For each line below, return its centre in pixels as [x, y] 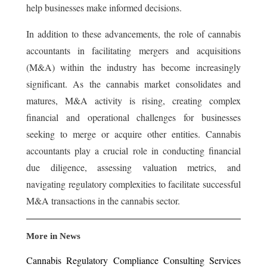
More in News [53, 236]
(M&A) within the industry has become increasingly [133, 67]
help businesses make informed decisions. [104, 8]
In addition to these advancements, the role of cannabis [133, 34]
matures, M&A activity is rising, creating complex [133, 101]
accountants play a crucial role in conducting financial [133, 151]
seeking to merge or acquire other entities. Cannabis [133, 134]
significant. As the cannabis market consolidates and [133, 84]
